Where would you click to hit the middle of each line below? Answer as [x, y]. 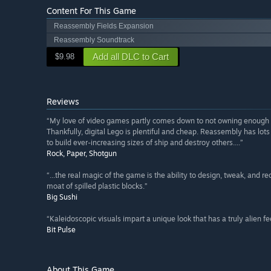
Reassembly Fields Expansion [104, 26]
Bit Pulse [61, 230]
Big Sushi [62, 197]
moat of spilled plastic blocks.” [97, 186]
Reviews [63, 102]
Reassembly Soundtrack [94, 40]
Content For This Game [91, 11]
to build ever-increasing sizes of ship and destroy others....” [145, 143]
